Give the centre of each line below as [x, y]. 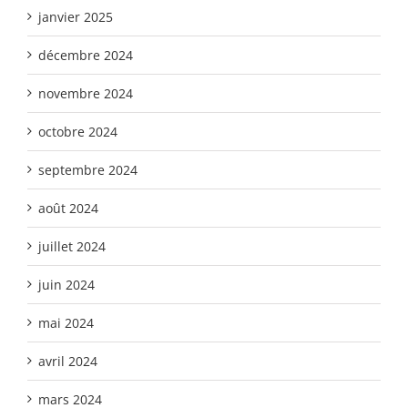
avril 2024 [68, 362]
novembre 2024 [86, 94]
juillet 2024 [72, 247]
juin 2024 [66, 285]
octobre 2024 [78, 132]
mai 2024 [66, 323]
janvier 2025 [76, 17]
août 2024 [68, 209]
